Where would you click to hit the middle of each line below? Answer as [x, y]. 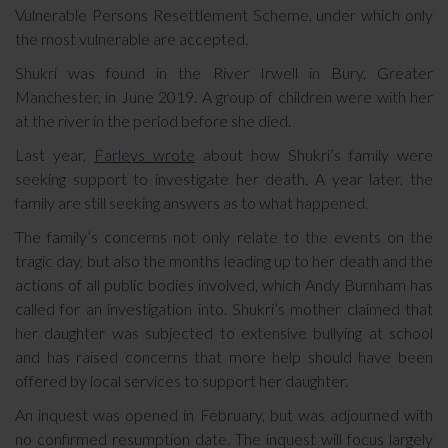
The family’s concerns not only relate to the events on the [224, 236]
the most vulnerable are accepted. [131, 38]
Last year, [54, 154]
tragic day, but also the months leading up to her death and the [224, 260]
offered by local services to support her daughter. [181, 380]
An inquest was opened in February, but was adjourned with [224, 414]
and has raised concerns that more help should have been [224, 356]
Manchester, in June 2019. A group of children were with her [224, 96]
